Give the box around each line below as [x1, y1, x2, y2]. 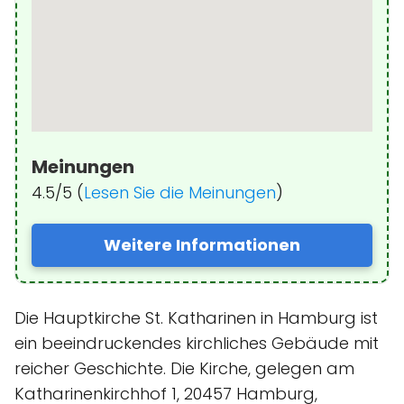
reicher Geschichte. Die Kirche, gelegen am [14, 356, 354, 380]
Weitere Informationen [104, 233, 300, 256]
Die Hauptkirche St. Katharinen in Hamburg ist [14, 306, 378, 329]
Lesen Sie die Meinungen [84, 180, 276, 204]
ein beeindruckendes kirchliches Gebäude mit [14, 331, 379, 354]
